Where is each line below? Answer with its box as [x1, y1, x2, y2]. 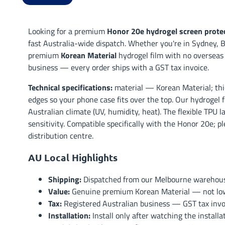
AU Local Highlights [28, 151, 118, 164]
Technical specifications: [28, 81, 113, 93]
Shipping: [48, 173, 81, 186]
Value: [48, 185, 70, 198]
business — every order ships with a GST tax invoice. [28, 61, 209, 73]
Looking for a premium [28, 25, 107, 37]
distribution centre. [28, 130, 93, 142]
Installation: [48, 209, 90, 222]
